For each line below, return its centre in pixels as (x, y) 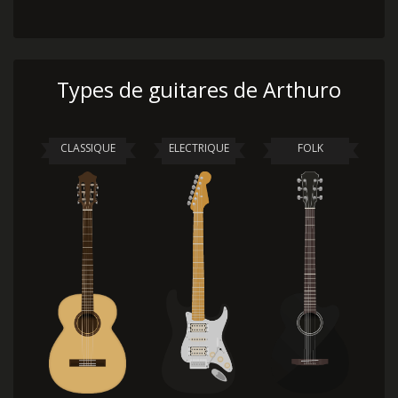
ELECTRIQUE (199, 148)
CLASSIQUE (88, 148)
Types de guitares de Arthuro (199, 90)
